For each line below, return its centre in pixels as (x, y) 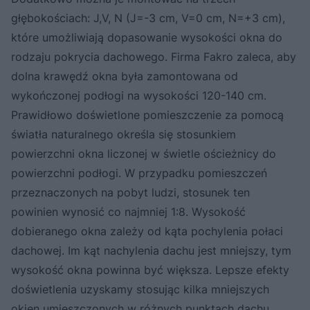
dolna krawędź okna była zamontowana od (125, 76)
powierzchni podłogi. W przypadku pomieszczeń (139, 173)
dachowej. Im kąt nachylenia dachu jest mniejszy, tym (151, 250)
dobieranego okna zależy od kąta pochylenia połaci (147, 231)
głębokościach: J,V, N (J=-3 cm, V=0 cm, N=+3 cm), (148, 18)
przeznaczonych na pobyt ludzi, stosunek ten (130, 192)
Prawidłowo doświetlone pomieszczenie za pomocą (147, 115)
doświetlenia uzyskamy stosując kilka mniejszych (140, 289)
